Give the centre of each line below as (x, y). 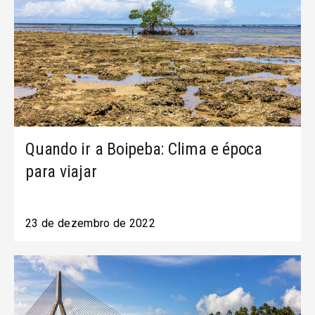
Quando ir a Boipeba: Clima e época (144, 149)
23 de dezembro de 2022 (91, 223)
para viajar (61, 172)
